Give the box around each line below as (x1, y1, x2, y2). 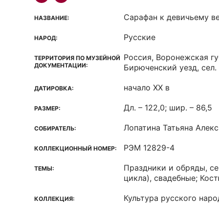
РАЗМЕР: (34, 105, 61, 112)
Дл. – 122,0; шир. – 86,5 (124, 103, 212, 112)
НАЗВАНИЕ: (34, 14, 69, 22)
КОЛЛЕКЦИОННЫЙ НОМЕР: (34, 145, 117, 152)
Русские (124, 32, 155, 42)
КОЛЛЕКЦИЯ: (34, 195, 75, 202)
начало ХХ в (124, 83, 170, 92)
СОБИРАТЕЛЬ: (34, 125, 76, 132)
